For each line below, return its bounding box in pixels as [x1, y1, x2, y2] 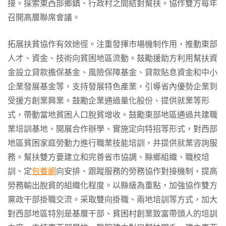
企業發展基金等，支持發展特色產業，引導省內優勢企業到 [8, 81, 217, 92]
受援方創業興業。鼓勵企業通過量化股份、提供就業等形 [8, 95, 209, 106]
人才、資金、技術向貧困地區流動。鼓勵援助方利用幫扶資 [8, 52, 217, 64]
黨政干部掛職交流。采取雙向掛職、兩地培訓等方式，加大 [8, 194, 217, 205]
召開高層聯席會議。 [8, 12, 80, 23]
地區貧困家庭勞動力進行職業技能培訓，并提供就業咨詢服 [8, 137, 217, 149]
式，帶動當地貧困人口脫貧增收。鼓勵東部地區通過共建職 [8, 109, 217, 121]
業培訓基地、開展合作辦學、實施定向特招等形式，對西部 [8, 123, 217, 135]
